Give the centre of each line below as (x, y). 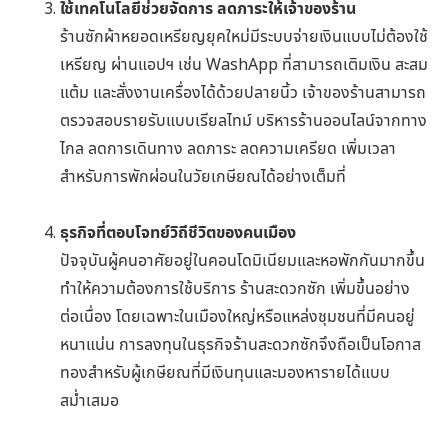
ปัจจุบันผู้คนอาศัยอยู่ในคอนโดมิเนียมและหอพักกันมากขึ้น (242, 259)
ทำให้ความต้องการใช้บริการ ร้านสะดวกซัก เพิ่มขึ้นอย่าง (235, 287)
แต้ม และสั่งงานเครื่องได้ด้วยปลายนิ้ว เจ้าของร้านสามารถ (243, 91)
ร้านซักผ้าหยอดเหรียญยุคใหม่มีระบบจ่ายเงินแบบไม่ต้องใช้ (244, 35)
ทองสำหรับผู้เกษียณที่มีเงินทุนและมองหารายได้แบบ (225, 371)
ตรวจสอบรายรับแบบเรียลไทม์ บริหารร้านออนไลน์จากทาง (243, 119)
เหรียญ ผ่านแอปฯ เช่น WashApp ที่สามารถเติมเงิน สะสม (244, 63)
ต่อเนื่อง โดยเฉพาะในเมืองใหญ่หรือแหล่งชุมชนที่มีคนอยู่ (237, 315)
